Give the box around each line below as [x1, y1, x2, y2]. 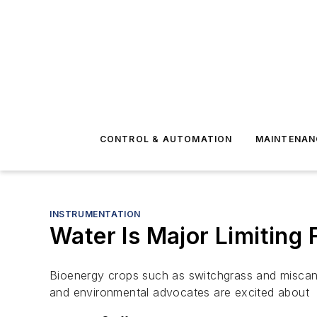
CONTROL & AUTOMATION [99, 134, 233, 144]
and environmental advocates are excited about [50, 285, 309, 299]
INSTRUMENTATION [50, 209, 141, 219]
